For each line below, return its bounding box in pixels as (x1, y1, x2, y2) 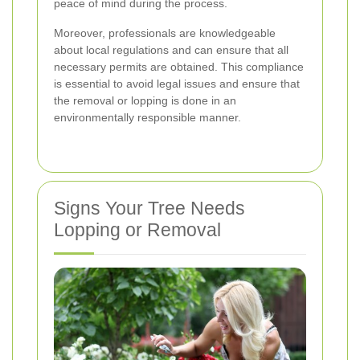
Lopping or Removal (54, 219, 221, 241)
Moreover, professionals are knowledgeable (54, 27, 276, 40)
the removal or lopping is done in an (54, 94, 236, 108)
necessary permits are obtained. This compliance (54, 60, 304, 74)
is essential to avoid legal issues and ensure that (54, 77, 300, 91)
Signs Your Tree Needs (54, 198, 245, 219)
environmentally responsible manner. (54, 111, 241, 125)
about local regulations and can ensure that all (54, 43, 288, 57)
